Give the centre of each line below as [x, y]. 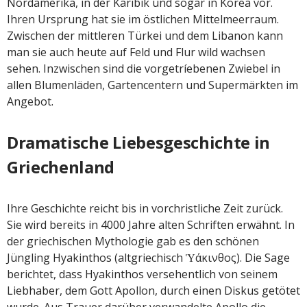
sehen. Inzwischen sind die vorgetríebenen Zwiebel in [144, 68]
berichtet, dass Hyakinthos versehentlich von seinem [142, 274]
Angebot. [30, 101]
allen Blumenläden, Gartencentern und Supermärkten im [152, 85]
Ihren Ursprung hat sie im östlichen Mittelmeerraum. [143, 19]
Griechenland [61, 167]
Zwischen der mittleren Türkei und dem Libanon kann [145, 35]
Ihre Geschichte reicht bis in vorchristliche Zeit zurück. [145, 208]
